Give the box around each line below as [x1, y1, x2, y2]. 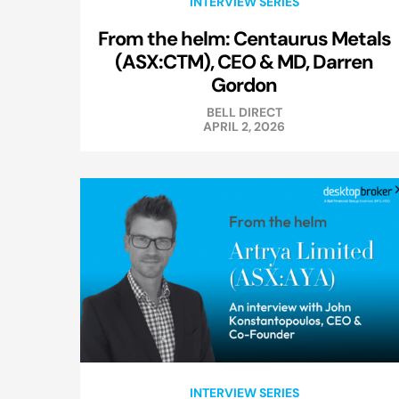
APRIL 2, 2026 [203, 118, 285, 135]
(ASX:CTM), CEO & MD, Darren [115, 49, 373, 75]
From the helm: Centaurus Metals [97, 26, 391, 52]
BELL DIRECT [206, 104, 282, 121]
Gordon [211, 72, 277, 98]
